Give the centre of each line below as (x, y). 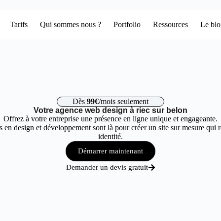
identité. (110, 136)
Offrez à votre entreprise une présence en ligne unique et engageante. (110, 119)
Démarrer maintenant (110, 151)
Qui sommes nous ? (71, 24)
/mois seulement (124, 101)
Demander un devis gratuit (107, 167)
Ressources (171, 24)
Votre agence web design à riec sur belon (110, 110)
